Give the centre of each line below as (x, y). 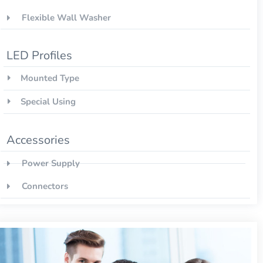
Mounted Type (50, 78)
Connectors (45, 186)
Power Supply (50, 163)
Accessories (38, 140)
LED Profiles (39, 56)
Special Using (48, 102)
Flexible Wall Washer (66, 18)
